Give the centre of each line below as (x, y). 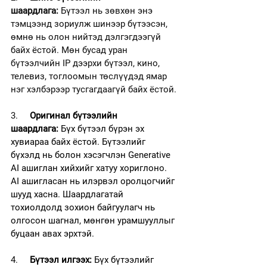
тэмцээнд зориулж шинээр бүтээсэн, (90, 24)
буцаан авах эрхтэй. (52, 233)
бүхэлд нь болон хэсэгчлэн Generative (92, 155)
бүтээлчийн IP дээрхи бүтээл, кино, (86, 63)
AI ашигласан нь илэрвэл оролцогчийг (94, 181)
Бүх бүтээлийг (124, 260)
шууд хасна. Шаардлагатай (68, 194)
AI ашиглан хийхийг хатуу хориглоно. (90, 168)
